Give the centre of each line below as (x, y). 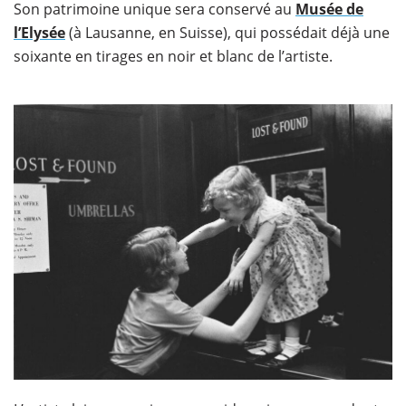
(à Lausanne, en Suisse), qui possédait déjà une (227, 32)
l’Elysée (39, 32)
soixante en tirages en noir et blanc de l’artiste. (173, 56)
